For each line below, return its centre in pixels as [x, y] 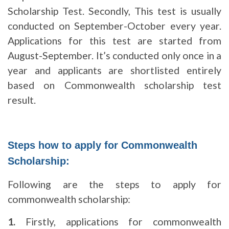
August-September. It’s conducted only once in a [114, 55]
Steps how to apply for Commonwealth [102, 145]
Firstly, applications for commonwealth [118, 222]
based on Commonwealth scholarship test [114, 85]
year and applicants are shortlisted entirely [114, 70]
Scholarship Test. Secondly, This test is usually [114, 11]
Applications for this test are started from [114, 41]
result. [22, 100]
